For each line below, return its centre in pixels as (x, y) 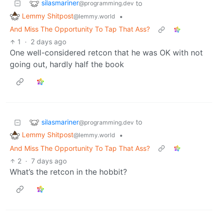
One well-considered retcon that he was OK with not (106, 53)
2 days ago (49, 42)
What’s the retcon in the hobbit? (68, 172)
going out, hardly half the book (67, 64)
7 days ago (49, 161)
